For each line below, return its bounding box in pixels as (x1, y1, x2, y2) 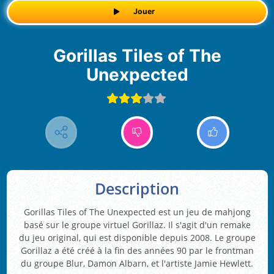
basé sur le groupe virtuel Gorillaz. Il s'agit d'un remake (23, 219, 251, 231)
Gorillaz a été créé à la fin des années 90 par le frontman (20, 245, 254, 257)
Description (95, 179, 179, 199)
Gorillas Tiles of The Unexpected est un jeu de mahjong (23, 206, 251, 218)
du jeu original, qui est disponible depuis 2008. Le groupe (18, 232, 256, 244)
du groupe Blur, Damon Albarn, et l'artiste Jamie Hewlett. (21, 257, 253, 270)
